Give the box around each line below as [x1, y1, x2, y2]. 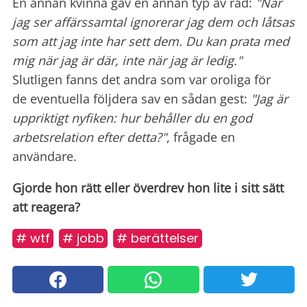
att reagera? [12, 199, 80, 216]
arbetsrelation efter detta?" [12, 129, 167, 146]
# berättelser [116, 230, 199, 247]
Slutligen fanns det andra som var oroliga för [12, 71, 271, 88]
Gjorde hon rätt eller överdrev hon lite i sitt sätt [12, 180, 284, 197]
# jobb [62, 230, 104, 247]
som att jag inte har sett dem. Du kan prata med [12, 33, 289, 50]
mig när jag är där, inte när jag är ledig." [12, 52, 242, 69]
